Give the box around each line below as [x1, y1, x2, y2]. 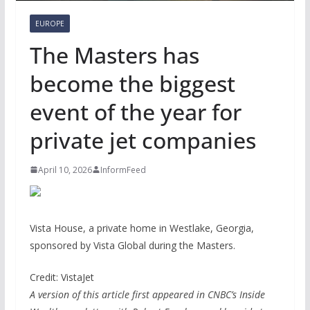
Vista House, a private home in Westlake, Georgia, [29, 221, 254, 235]
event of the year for [29, 96, 241, 127]
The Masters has [29, 39, 199, 70]
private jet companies [29, 125, 256, 155]
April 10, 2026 [37, 163, 92, 176]
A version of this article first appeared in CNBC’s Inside [29, 287, 265, 301]
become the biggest [29, 68, 235, 98]
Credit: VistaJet [29, 270, 94, 284]
